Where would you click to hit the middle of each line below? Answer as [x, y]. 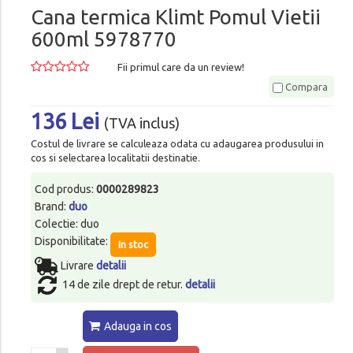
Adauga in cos [137, 326]
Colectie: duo [67, 223]
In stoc [133, 244]
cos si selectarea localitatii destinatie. [115, 157]
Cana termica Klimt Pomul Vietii [175, 17]
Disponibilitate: [72, 241]
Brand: [51, 206]
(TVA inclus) [141, 123]
